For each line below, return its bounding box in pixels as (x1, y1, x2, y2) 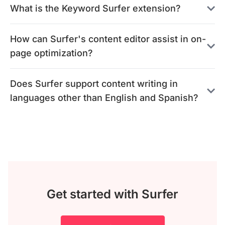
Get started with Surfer (47, 187, 178, 201)
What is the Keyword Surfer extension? (10, 3, 181, 14)
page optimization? (10, 48, 93, 58)
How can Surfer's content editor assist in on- (10, 34, 206, 44)
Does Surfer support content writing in (10, 78, 178, 89)
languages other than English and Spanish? (10, 92, 198, 103)
